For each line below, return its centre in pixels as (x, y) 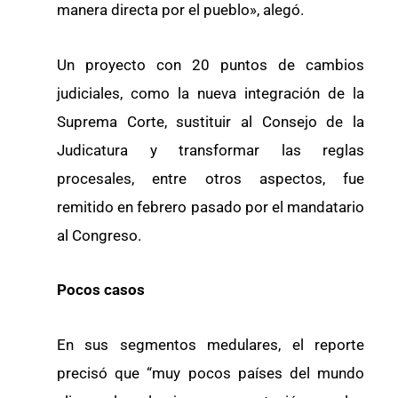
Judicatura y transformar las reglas (211, 150)
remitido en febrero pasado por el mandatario (211, 207)
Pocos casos (101, 290)
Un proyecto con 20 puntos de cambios (211, 64)
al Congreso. (99, 235)
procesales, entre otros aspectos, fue (211, 178)
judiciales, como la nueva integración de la (211, 93)
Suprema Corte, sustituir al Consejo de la (211, 121)
